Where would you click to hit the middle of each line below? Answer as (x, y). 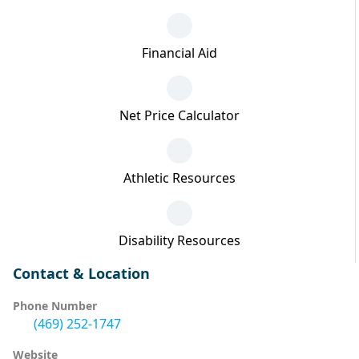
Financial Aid (179, 53)
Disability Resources (179, 240)
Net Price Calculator (179, 115)
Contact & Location (81, 273)
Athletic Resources (179, 178)
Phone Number (55, 306)
